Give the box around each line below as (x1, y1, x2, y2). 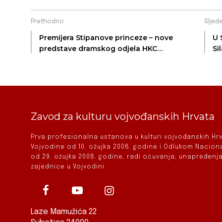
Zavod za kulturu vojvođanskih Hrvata (31, 110, 215, 122)
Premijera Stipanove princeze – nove (39, 33, 173, 43)
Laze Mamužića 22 (31, 207, 97, 216)
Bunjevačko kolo (39, 55, 100, 64)
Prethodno (31, 19, 64, 25)
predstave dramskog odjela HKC (39, 44, 157, 54)
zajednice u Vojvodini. (31, 164, 107, 170)
